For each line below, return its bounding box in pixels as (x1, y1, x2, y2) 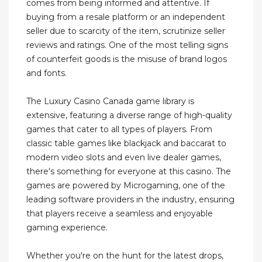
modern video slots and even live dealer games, (26, 152, 221, 163)
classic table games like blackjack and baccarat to (26, 138, 226, 149)
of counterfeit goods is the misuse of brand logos (26, 54, 227, 65)
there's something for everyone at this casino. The (26, 166, 231, 177)
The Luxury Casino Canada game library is (26, 96, 194, 107)
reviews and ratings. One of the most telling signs (26, 40, 228, 51)
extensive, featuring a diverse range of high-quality (26, 110, 232, 121)
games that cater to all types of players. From (26, 124, 212, 135)
